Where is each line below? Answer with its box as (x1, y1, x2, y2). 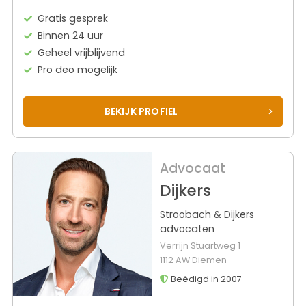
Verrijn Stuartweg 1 (159, 239, 240, 251)
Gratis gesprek (38, 12, 109, 26)
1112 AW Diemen (159, 253, 227, 266)
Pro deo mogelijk (38, 63, 118, 77)
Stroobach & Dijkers (159, 207, 254, 221)
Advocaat (159, 158, 225, 178)
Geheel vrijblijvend (38, 46, 126, 60)
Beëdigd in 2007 (168, 273, 242, 285)
